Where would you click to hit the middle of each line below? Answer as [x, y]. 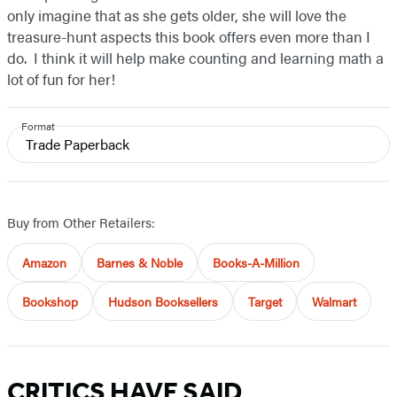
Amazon [44, 263]
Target [265, 302]
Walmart [334, 302]
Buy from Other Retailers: [81, 222]
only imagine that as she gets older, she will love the [177, 16]
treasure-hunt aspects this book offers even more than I [189, 37]
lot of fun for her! [63, 79]
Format [38, 126]
